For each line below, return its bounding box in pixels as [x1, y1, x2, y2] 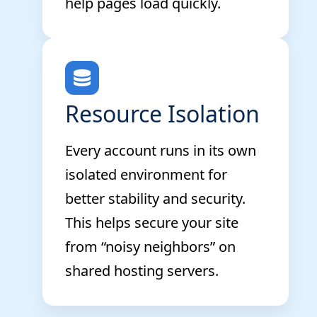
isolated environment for [65, 164, 227, 184]
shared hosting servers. [65, 260, 219, 280]
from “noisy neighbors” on [65, 236, 236, 256]
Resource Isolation [65, 98, 260, 129]
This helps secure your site [65, 212, 238, 232]
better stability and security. [65, 188, 246, 208]
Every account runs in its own [65, 140, 256, 160]
